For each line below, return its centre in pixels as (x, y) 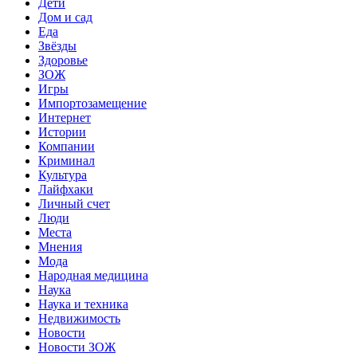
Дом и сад (65, 18)
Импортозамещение (92, 104)
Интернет (65, 118)
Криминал (67, 161)
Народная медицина (93, 276)
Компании (67, 147)
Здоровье (63, 61)
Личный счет (74, 204)
